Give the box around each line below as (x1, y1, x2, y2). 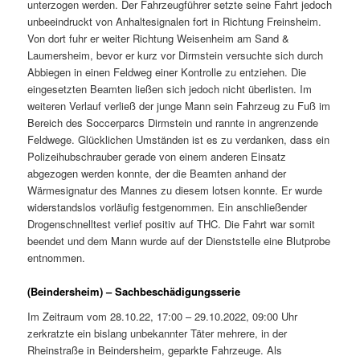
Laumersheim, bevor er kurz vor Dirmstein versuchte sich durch (27, 47, 324, 63)
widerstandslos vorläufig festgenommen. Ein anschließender (27, 198, 308, 215)
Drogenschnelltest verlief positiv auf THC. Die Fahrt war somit (27, 215, 316, 231)
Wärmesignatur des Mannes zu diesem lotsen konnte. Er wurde (27, 182, 323, 198)
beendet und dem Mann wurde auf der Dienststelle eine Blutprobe (27, 232, 331, 248)
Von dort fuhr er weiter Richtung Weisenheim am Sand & (27, 30, 290, 46)
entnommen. (27, 249, 86, 265)
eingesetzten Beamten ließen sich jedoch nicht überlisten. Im (27, 80, 313, 96)
